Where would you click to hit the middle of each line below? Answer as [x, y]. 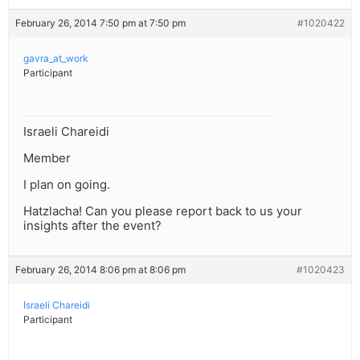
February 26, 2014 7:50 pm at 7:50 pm [100, 23]
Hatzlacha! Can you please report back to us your [163, 211]
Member [47, 158]
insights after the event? [92, 226]
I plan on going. [67, 185]
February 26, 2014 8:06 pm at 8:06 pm [100, 270]
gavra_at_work [56, 59]
